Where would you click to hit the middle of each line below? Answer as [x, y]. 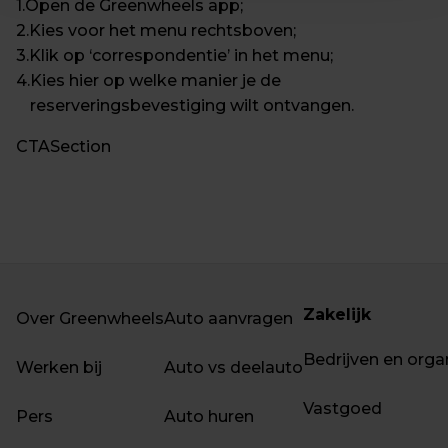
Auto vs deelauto [233, 367]
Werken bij [59, 367]
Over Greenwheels [90, 318]
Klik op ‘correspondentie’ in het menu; [181, 55]
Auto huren [209, 416]
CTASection [63, 146]
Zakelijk [337, 314]
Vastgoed [342, 408]
